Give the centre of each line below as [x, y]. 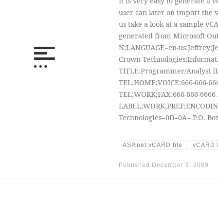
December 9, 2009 [180, 165]
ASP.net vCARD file [153, 145]
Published [135, 165]
